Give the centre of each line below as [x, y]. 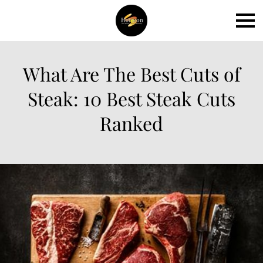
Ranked [131, 123]
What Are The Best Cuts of [131, 74]
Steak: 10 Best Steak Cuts [131, 99]
